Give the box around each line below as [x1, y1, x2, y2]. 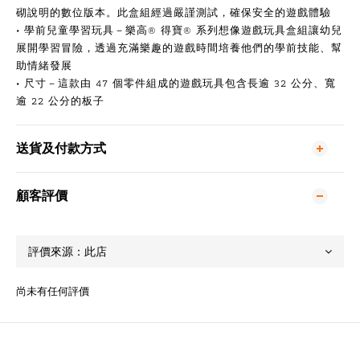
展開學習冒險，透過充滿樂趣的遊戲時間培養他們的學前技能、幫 [16, 39, 342, 56]
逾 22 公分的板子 [16, 92, 104, 109]
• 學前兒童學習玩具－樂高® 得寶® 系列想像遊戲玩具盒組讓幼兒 [16, 22, 342, 39]
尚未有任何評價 [16, 283, 89, 300]
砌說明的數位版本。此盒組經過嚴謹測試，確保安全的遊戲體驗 [16, 4, 331, 21]
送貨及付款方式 [16, 138, 106, 158]
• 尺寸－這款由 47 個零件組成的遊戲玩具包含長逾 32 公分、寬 [16, 75, 336, 92]
